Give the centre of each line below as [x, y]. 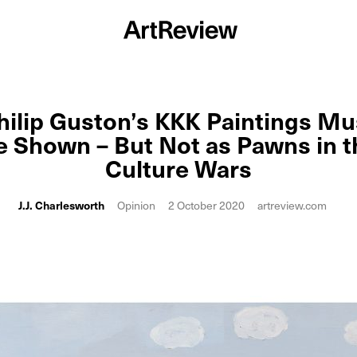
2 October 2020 [206, 205]
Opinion [136, 205]
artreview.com [292, 205]
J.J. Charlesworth [61, 205]
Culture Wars [178, 168]
